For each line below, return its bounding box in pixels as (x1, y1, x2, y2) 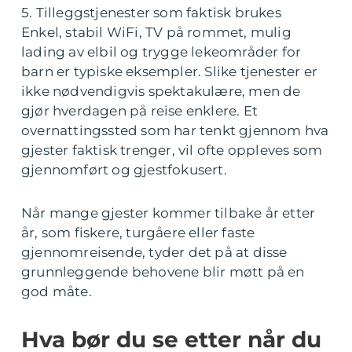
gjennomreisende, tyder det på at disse (21, 244, 288, 260)
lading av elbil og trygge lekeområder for (21, 43, 302, 60)
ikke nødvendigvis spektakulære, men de (21, 82, 301, 99)
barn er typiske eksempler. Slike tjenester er (21, 63, 318, 79)
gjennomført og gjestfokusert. (21, 161, 227, 178)
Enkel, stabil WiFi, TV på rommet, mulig (21, 24, 291, 40)
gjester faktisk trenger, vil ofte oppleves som (21, 141, 323, 158)
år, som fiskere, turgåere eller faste (21, 224, 255, 240)
